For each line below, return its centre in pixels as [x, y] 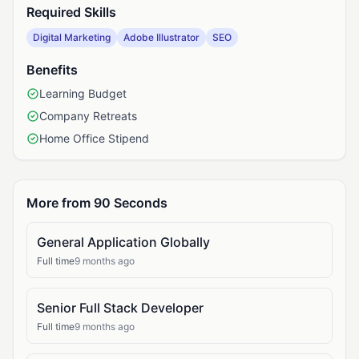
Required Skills [71, 12]
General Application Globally [123, 242]
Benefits [52, 70]
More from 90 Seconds [97, 203]
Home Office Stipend [94, 138]
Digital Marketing [72, 37]
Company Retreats [88, 116]
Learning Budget [83, 93]
